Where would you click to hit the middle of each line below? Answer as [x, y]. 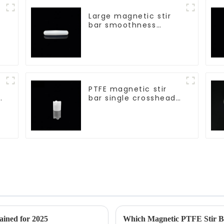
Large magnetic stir [130, 16]
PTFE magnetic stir [128, 89]
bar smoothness [122, 25]
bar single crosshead [132, 98]
